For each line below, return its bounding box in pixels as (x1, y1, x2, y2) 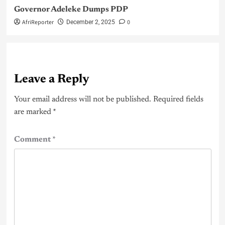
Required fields (153, 95, 203, 104)
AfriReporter (22, 18, 54, 27)
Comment (14, 136, 52, 144)
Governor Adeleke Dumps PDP (14, 6, 128, 14)
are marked (14, 108, 53, 117)
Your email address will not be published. (14, 95, 151, 104)
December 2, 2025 (66, 19, 115, 26)
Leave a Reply (14, 73, 89, 86)
